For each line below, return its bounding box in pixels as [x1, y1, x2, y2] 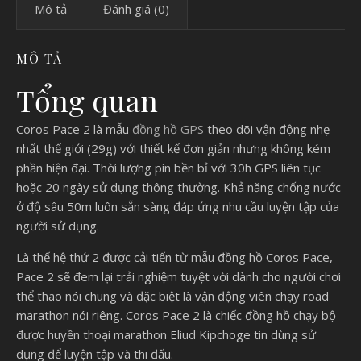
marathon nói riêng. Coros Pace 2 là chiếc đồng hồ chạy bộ [16, 306, 336, 323]
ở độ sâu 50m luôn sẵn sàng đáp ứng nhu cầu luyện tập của [16, 197, 339, 214]
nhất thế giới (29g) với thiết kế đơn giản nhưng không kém [16, 139, 330, 156]
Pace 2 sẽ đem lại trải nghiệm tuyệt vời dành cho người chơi [16, 268, 341, 284]
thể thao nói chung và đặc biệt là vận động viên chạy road [16, 287, 329, 304]
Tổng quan [16, 80, 158, 119]
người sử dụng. [16, 217, 99, 234]
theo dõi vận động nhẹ [204, 120, 330, 137]
